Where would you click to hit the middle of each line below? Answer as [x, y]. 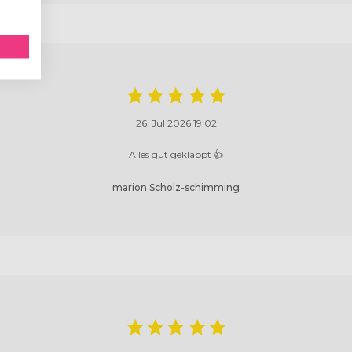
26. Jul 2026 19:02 [176, 123]
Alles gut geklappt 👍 [176, 155]
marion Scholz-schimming [176, 188]
